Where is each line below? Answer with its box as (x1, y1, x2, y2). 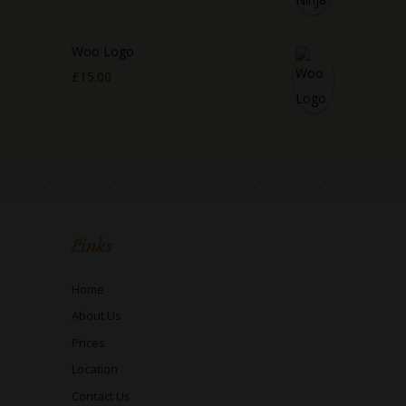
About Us (72, 307, 121, 324)
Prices (72, 333, 105, 351)
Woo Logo (72, 42, 134, 60)
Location (72, 361, 118, 378)
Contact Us (72, 387, 130, 404)
